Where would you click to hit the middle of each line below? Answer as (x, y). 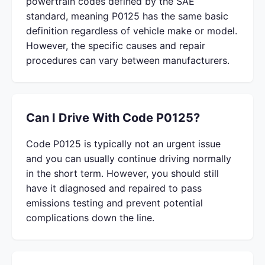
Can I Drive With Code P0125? (113, 118)
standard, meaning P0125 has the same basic (127, 16)
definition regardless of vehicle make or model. (132, 31)
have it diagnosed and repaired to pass (114, 188)
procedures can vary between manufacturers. (128, 60)
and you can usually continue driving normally (129, 159)
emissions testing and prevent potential (114, 203)
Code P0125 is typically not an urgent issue (123, 144)
